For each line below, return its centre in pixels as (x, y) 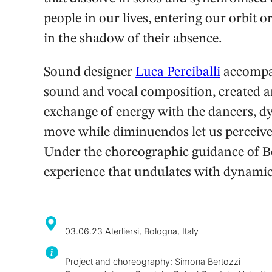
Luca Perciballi (178, 73)
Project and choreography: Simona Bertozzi (152, 261)
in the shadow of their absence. (133, 39)
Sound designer (90, 73)
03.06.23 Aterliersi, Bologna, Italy (131, 231)
